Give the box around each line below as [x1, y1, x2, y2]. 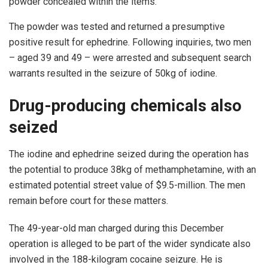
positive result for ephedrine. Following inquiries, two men [9, 36, 251, 48]
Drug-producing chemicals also [9, 96, 242, 116]
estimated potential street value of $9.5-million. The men [9, 179, 245, 191]
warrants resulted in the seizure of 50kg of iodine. [9, 68, 217, 80]
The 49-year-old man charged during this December [9, 222, 224, 234]
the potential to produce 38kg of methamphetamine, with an [9, 163, 256, 175]
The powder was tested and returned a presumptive [9, 21, 225, 33]
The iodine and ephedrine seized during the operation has [9, 148, 249, 160]
